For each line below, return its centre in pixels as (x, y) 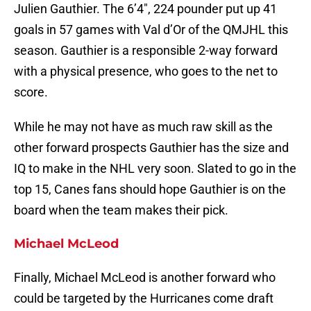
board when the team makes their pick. (121, 210)
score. (31, 92)
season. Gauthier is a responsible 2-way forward (146, 51)
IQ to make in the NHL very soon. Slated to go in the (155, 169)
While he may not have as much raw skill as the (143, 127)
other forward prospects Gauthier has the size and (151, 148)
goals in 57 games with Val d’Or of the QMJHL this (151, 30)
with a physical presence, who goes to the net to (146, 72)
